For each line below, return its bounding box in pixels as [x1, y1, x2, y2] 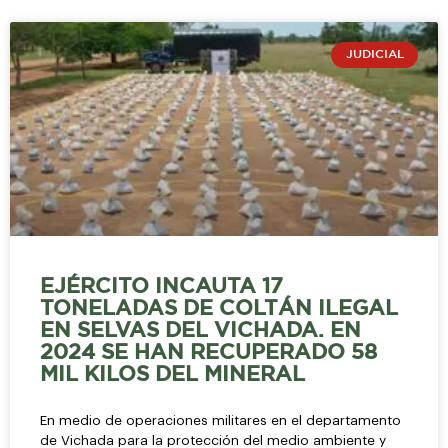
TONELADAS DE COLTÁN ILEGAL [40, 299, 398, 318]
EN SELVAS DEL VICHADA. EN [40, 321, 361, 340]
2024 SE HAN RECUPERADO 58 [40, 343, 377, 362]
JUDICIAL [345, 49, 404, 61]
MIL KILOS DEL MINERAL [40, 365, 305, 384]
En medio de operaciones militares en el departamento [40, 413, 401, 427]
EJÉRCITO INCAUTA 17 [40, 277, 283, 296]
